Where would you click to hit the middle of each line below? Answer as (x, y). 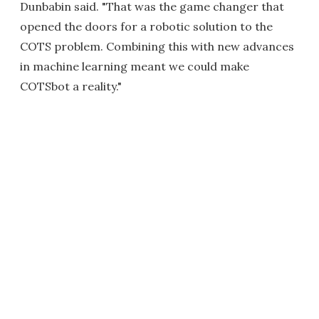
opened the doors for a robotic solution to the (146, 26)
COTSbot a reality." (71, 86)
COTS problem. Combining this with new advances (157, 46)
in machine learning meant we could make (135, 66)
